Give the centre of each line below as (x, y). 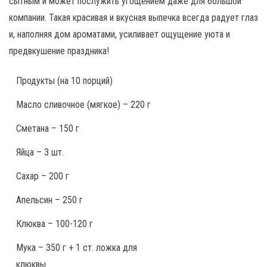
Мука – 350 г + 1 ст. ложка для (77, 248)
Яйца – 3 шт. (40, 152)
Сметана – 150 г (48, 128)
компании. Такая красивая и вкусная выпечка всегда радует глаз (133, 18)
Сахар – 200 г (43, 176)
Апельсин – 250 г (49, 200)
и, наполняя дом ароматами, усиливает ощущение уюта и (119, 34)
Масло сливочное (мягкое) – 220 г (83, 105)
